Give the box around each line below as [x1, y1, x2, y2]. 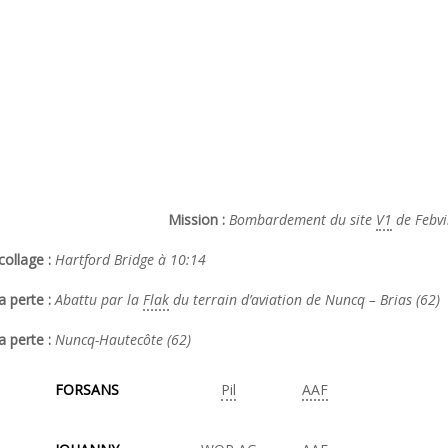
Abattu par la [55, 290, 143, 309]
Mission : [168, 210, 229, 229]
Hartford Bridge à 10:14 [55, 250, 206, 269]
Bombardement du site [229, 210, 376, 229]
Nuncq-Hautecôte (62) [55, 330, 191, 349]
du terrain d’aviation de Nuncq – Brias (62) [169, 290, 440, 309]
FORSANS [55, 380, 119, 399]
